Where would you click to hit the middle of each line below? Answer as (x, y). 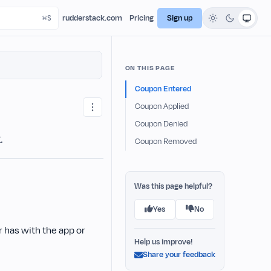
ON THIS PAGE (150, 68)
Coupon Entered (163, 89)
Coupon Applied (162, 106)
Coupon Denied (161, 124)
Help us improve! (163, 242)
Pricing (142, 18)
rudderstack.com (92, 18)
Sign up (180, 18)
